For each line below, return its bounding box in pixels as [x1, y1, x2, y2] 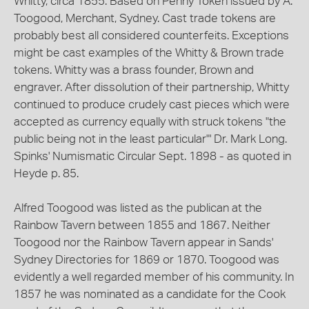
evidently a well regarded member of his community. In [14, 271, 294, 283]
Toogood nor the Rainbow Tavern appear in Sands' [14, 237, 273, 248]
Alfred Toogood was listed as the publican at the [14, 202, 262, 214]
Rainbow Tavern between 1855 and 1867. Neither [14, 219, 270, 231]
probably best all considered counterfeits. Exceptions [14, 30, 289, 41]
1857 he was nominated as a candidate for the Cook [14, 288, 286, 300]
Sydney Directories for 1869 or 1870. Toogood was [14, 254, 279, 266]
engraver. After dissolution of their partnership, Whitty [14, 81, 289, 93]
